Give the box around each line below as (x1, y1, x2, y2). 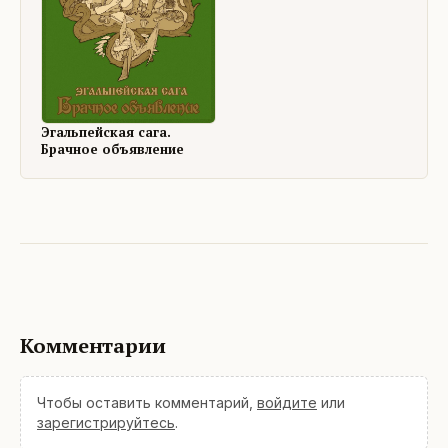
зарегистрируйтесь (37, 413, 175, 431)
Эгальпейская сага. (41, 122, 171, 141)
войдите (257, 393, 317, 411)
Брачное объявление (41, 139, 184, 158)
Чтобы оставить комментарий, (37, 393, 253, 411)
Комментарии (20, 331, 166, 359)
